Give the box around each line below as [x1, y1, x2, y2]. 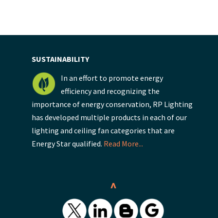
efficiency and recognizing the [61, 86, 160, 96]
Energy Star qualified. [32, 138, 104, 148]
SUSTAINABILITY [32, 54, 89, 64]
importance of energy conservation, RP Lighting [32, 99, 193, 109]
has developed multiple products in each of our [32, 112, 187, 122]
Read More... [104, 138, 143, 148]
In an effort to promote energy [61, 73, 163, 83]
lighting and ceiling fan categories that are [32, 125, 175, 135]
